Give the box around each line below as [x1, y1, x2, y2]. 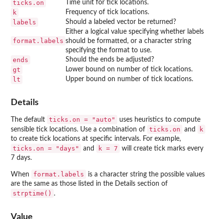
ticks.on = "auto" [49, 116, 115, 124]
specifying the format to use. [66, 46, 152, 54]
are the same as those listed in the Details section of [11, 180, 168, 188]
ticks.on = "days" [13, 145, 79, 153]
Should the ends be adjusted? [66, 56, 154, 63]
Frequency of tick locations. [66, 8, 149, 16]
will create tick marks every [120, 145, 203, 153]
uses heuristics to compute [117, 116, 200, 124]
